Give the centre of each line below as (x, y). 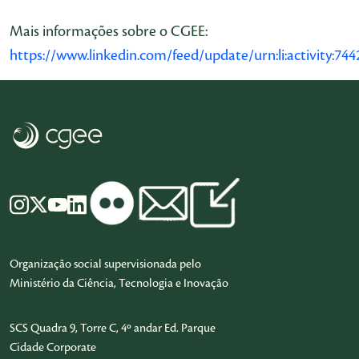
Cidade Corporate (53, 347)
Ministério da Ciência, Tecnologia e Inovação (119, 283)
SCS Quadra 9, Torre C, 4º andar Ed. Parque (113, 328)
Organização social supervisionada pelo (105, 264)
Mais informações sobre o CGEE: (109, 31)
